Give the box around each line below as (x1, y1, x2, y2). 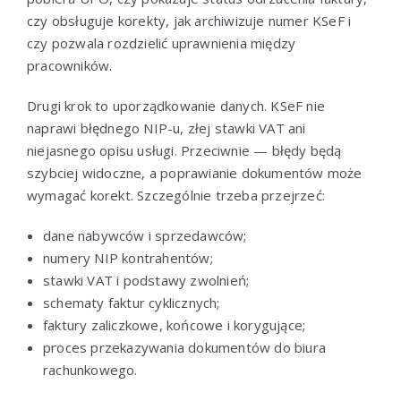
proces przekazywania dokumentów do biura (43, 337, 327, 356)
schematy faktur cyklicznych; (43, 293, 220, 311)
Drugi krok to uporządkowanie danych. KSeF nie (27, 96, 325, 115)
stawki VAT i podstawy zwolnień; (43, 270, 250, 289)
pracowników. (27, 55, 113, 74)
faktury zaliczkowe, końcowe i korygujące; (43, 315, 306, 334)
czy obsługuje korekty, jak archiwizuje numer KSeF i (27, 11, 352, 30)
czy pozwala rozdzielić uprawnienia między (27, 33, 296, 52)
